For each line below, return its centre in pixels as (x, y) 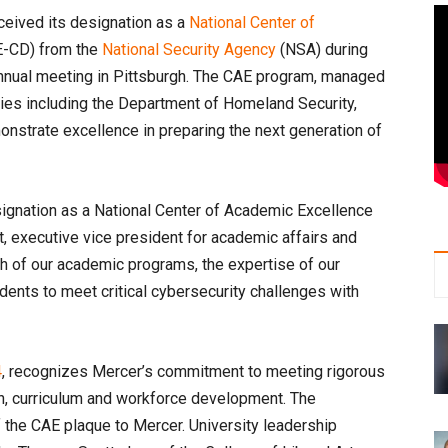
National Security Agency (189, 49)
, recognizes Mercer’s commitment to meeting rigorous (193, 371)
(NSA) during (322, 49)
